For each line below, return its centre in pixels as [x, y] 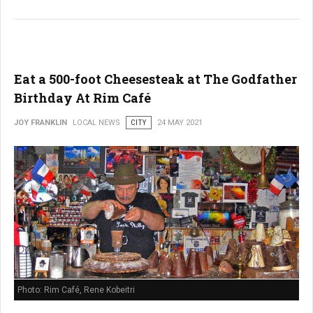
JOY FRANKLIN [41, 123]
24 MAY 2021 [180, 123]
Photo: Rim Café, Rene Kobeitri [76, 290]
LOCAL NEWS [96, 123]
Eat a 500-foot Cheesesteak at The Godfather [155, 79]
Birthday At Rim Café [82, 98]
